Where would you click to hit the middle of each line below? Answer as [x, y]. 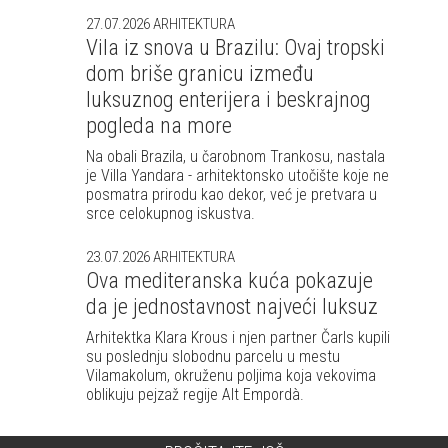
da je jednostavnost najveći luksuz [232, 306]
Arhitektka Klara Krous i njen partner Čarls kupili [238, 337]
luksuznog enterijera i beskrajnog [228, 99]
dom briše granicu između [200, 73]
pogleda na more [159, 125]
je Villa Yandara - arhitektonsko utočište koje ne [237, 175]
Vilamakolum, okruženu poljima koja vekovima [231, 375]
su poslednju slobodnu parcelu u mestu [213, 356]
